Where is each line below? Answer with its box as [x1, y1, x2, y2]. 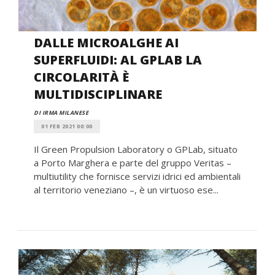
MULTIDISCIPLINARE [34, 85, 162, 103]
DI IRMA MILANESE [34, 108, 88, 117]
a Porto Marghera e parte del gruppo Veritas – [34, 156, 231, 169]
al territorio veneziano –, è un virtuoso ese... [34, 183, 219, 196]
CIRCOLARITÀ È [34, 68, 129, 85]
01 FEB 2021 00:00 [41, 122, 93, 130]
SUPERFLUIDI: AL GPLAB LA [34, 51, 202, 68]
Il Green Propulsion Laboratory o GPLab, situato [34, 142, 238, 155]
